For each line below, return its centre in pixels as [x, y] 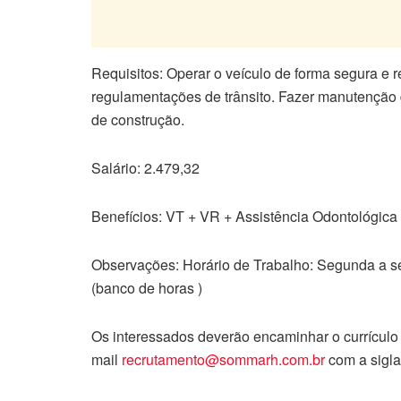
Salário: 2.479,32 [145, 168]
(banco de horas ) [147, 288]
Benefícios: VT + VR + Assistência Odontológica [244, 217]
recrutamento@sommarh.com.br [223, 360]
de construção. [138, 120]
